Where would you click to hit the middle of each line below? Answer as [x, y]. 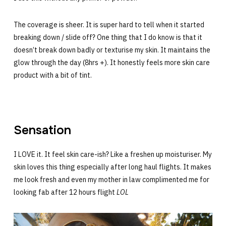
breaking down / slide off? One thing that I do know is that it [108, 38]
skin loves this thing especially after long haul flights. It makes [112, 167]
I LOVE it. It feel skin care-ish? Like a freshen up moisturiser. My [112, 155]
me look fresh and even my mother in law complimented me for [111, 180]
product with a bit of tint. [52, 75]
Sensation [42, 130]
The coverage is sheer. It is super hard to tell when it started [109, 25]
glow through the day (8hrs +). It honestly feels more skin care [111, 63]
